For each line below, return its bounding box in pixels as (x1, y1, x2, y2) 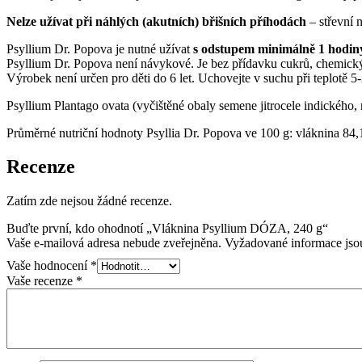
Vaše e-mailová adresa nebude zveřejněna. (6, 236, 221, 250)
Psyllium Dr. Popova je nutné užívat (6, 41, 193, 56)
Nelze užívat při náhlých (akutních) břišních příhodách (6, 14, 306, 28)
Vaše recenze (6, 274, 76, 288)
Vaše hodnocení (6, 259, 90, 273)
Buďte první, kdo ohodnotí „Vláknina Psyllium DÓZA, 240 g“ (6, 221, 328, 236)
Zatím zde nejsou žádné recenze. (6, 194, 172, 208)
